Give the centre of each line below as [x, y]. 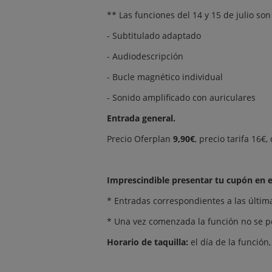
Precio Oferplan [140, 139]
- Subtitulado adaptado [154, 36]
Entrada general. [141, 118]
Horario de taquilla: [148, 242]
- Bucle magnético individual [165, 77]
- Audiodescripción [145, 56]
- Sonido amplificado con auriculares [181, 97]
